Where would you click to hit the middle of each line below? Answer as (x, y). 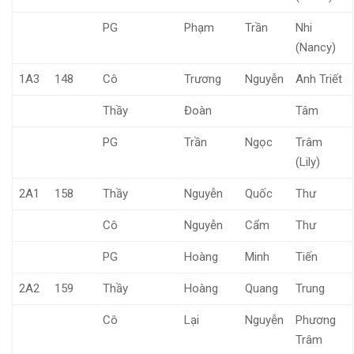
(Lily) (307, 162)
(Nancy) (315, 47)
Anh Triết (318, 79)
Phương (315, 320)
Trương (202, 79)
